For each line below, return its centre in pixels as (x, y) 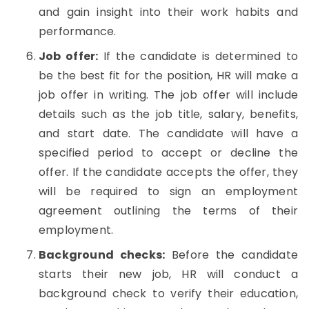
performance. (78, 31)
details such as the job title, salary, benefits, (168, 114)
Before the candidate (231, 255)
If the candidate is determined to (198, 56)
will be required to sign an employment (168, 191)
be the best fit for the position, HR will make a (168, 76)
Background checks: (102, 255)
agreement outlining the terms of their (168, 211)
